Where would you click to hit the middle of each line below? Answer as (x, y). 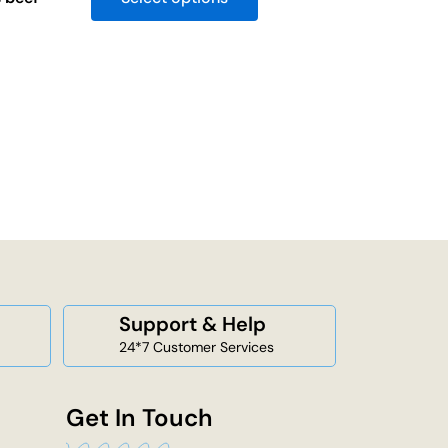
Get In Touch (139, 417)
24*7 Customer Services (196, 347)
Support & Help (192, 324)
